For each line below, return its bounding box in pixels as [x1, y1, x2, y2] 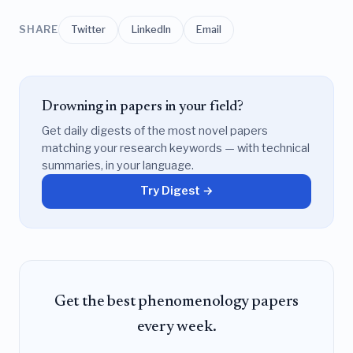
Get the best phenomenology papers [54, 293, 299, 310]
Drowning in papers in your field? [42, 99, 243, 114]
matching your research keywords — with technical [42, 140, 310, 155]
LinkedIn [131, 23, 171, 35]
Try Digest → [139, 184, 214, 199]
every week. [136, 318, 217, 335]
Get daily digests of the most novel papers [42, 123, 268, 138]
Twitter [71, 23, 106, 35]
